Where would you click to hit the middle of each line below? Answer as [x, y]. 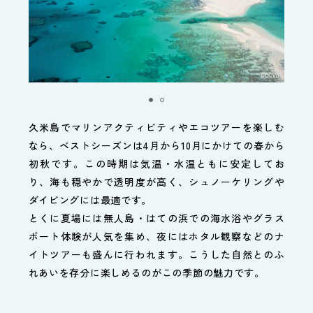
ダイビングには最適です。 [90, 199]
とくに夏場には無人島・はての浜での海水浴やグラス [156, 218]
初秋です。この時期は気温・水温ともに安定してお [156, 163]
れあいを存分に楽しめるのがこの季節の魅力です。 [146, 272]
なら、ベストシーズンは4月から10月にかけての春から [156, 145]
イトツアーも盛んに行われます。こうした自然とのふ [156, 254]
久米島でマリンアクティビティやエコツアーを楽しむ [156, 127]
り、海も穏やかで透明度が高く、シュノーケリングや [156, 181]
